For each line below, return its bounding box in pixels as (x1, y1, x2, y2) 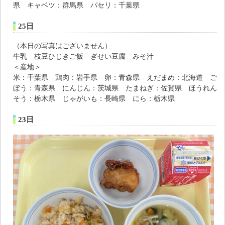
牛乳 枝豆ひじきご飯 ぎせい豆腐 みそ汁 (13, 52, 154, 60)
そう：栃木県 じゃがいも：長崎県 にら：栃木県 (13, 94, 175, 102)
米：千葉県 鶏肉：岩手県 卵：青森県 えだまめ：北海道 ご (13, 73, 217, 81)
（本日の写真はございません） (13, 41, 111, 50)
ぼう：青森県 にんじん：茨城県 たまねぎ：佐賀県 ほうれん (13, 83, 217, 92)
